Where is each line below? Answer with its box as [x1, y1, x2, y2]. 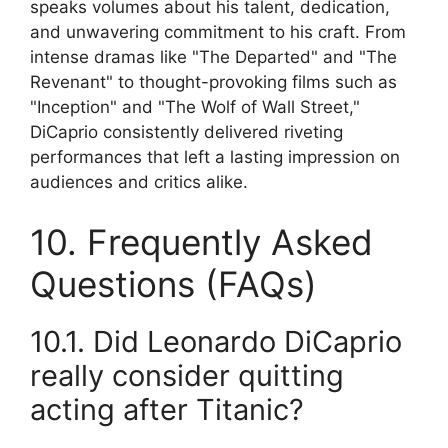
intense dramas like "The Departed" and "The [30, 47, 397, 68]
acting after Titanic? [30, 391, 304, 427]
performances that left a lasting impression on [30, 147, 400, 168]
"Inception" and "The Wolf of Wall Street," [30, 97, 360, 118]
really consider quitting [30, 357, 344, 393]
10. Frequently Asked [30, 220, 373, 263]
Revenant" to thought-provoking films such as [30, 72, 397, 93]
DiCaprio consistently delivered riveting [30, 122, 343, 143]
